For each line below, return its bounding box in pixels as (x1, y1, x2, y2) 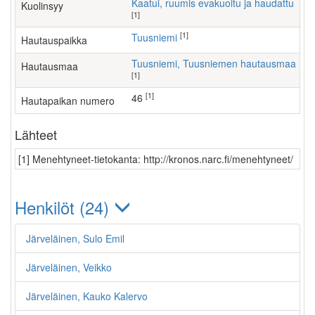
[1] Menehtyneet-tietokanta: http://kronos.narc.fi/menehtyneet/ (18, 152, 293, 166)
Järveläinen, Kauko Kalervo (26, 289, 148, 303)
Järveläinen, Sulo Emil (26, 231, 124, 245)
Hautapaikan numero (21, 94, 115, 108)
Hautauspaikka (21, 33, 87, 47)
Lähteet (15, 125, 57, 143)
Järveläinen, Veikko (26, 260, 112, 274)
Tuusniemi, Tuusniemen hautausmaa (137, 56, 296, 70)
